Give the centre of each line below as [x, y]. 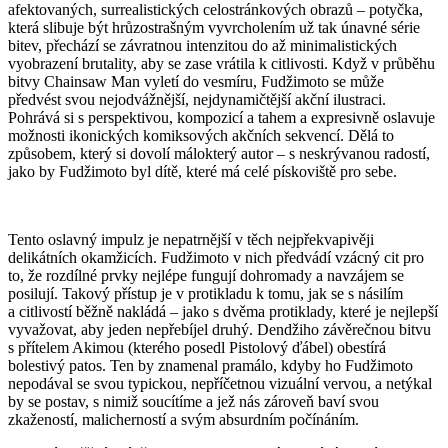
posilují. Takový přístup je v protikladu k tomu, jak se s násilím [205, 293]
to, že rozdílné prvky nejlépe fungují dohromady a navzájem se [206, 275]
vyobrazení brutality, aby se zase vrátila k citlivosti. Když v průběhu [221, 63]
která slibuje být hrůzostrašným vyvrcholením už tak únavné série [214, 27]
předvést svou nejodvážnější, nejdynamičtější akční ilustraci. [197, 99]
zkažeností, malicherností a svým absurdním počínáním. [183, 419]
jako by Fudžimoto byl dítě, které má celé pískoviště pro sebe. [202, 171]
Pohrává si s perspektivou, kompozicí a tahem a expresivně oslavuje [221, 117]
